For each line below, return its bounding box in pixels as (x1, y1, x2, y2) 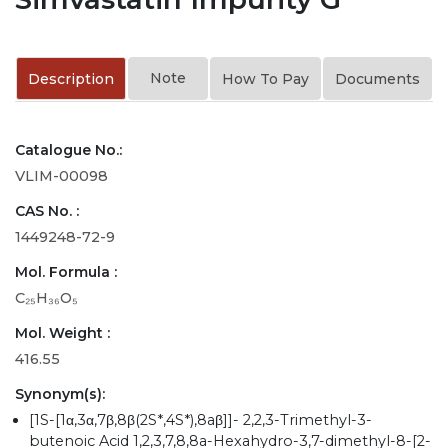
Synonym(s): (15, 384, 105, 403)
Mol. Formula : (15, 262, 117, 281)
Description (28, 69, 114, 88)
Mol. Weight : (15, 323, 110, 342)
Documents (335, 69, 420, 88)
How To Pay (222, 69, 309, 88)
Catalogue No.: (15, 140, 122, 159)
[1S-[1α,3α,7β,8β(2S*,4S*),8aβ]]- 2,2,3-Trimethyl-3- (29, 410, 373, 429)
